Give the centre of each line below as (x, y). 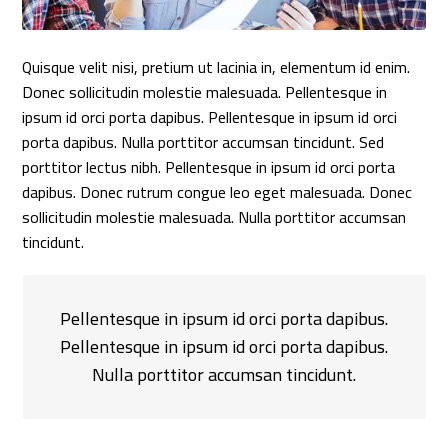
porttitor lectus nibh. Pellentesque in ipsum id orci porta (209, 166)
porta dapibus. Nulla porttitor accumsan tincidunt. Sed (203, 141)
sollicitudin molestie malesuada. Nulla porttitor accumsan (214, 216)
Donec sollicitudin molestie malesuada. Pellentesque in (205, 91)
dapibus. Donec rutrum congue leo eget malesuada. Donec (217, 191)
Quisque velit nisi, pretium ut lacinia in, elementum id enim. (216, 66)
